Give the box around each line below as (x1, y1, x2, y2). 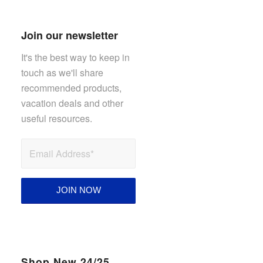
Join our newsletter (21, 28, 119, 43)
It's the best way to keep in (21, 50, 130, 64)
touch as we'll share (21, 65, 104, 79)
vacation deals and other (21, 96, 124, 110)
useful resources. (21, 111, 93, 125)
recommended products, (21, 80, 122, 95)
